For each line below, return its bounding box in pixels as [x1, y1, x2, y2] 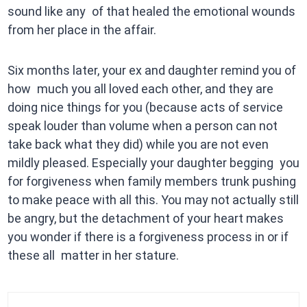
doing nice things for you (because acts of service [7, 100, 283, 115]
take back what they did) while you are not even [7, 137, 269, 152]
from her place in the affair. [7, 23, 156, 38]
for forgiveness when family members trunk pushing [7, 174, 296, 189]
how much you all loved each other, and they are [7, 82, 273, 97]
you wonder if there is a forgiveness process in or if [7, 230, 288, 245]
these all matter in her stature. [7, 248, 179, 263]
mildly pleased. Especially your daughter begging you [7, 156, 299, 171]
